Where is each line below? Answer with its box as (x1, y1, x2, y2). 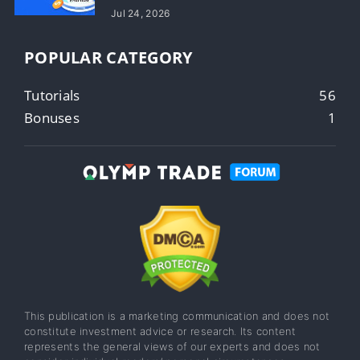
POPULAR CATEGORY (24, 47, 193, 69)
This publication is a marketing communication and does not (24, 309, 330, 323)
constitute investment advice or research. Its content (24, 325, 296, 338)
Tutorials (24, 86, 80, 105)
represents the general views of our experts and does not (24, 340, 321, 354)
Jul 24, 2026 (111, 7, 170, 20)
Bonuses (24, 108, 80, 128)
